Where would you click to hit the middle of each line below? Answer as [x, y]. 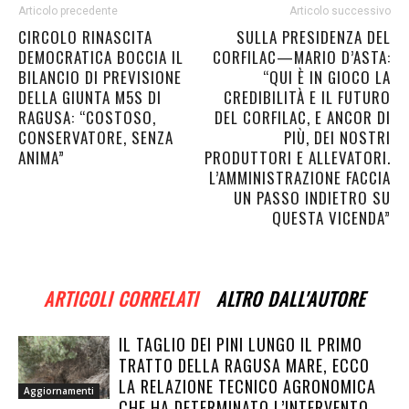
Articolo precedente [68, 11]
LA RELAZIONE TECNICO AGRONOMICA [247, 386]
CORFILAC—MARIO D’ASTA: [302, 57]
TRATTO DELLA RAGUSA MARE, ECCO [244, 365]
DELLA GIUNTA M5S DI [90, 97]
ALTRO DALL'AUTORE [291, 299]
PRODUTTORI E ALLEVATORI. [298, 157]
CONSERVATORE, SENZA [96, 137]
